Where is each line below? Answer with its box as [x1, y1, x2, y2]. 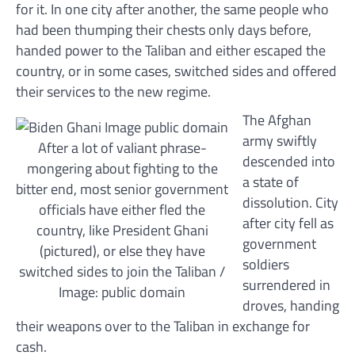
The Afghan [242, 109, 311, 131]
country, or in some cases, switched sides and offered [16, 59, 337, 82]
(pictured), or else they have [39, 239, 205, 261]
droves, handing [242, 294, 339, 316]
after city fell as [242, 212, 334, 234]
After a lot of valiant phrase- [37, 136, 207, 158]
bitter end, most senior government [16, 177, 228, 200]
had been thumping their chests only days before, [16, 18, 311, 40]
